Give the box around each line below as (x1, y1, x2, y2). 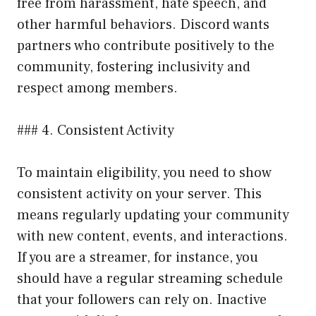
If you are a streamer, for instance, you (17, 248, 258, 267)
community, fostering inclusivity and (17, 57, 250, 76)
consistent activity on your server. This (17, 184, 262, 203)
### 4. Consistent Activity (17, 121, 174, 140)
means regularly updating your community (17, 205, 289, 224)
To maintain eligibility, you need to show (17, 163, 272, 182)
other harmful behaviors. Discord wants (17, 15, 269, 34)
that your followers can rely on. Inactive (17, 290, 267, 309)
